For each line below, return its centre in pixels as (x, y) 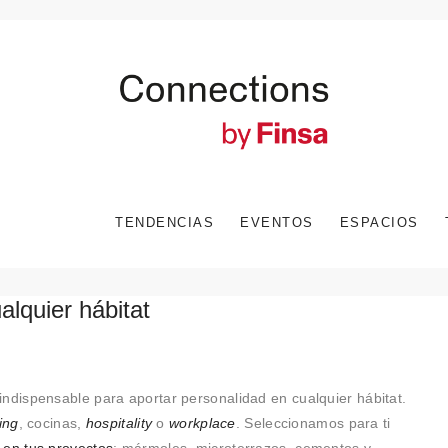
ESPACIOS (379, 222)
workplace (200, 423)
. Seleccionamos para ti (313, 423)
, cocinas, (52, 423)
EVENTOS (277, 222)
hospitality (121, 423)
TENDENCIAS (164, 222)
